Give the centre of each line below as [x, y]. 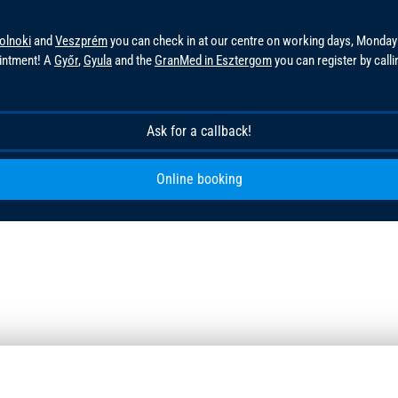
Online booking [199, 179]
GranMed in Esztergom [213, 61]
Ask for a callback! [199, 131]
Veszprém [81, 41]
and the [133, 61]
